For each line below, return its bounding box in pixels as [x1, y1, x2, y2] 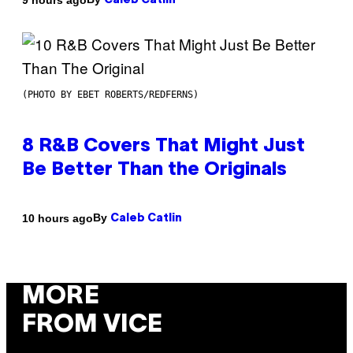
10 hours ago [22, 211, 93, 225]
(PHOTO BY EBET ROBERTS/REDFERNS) [22, 89, 199, 101]
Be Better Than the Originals [22, 162, 287, 180]
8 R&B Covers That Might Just [22, 138, 305, 156]
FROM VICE [22, 314, 162, 337]
